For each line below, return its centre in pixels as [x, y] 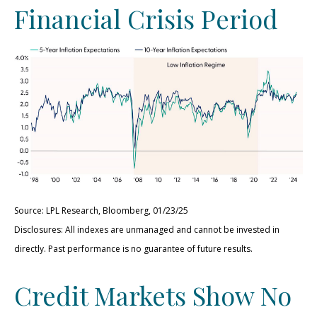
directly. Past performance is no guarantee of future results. [133, 249]
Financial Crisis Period [146, 18]
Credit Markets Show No [153, 295]
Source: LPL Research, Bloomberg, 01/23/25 [101, 211]
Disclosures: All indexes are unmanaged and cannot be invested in [147, 230]
